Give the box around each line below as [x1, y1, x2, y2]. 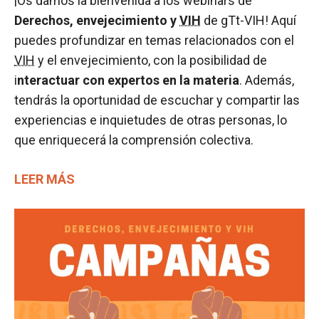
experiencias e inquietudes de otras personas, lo [14, 112, 287, 127]
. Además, [239, 72, 294, 88]
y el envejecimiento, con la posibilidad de [35, 52, 267, 68]
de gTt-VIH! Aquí [201, 12, 296, 28]
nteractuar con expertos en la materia [17, 72, 239, 88]
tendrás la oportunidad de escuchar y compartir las [14, 92, 300, 108]
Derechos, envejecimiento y [14, 12, 179, 28]
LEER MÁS [14, 171, 75, 187]
